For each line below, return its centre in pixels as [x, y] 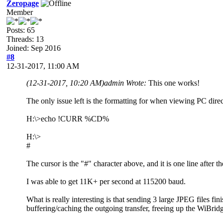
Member [20, 12]
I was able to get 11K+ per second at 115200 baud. [106, 181]
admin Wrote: [126, 83]
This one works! [174, 83]
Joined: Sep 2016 [34, 48]
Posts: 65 [21, 30]
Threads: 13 [25, 39]
